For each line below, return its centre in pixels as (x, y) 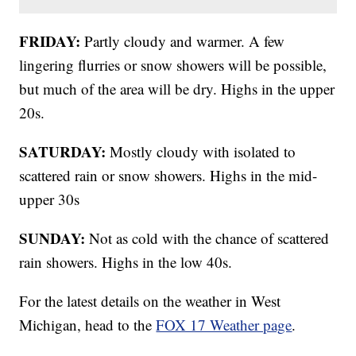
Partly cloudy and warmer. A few (183, 41)
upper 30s (50, 199)
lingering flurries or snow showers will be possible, (173, 64)
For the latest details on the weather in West (150, 300)
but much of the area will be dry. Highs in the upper (177, 88)
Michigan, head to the (88, 324)
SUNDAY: (52, 238)
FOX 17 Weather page (224, 324)
